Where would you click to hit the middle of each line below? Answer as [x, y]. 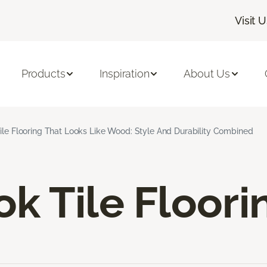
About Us [207, 74]
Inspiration [125, 74]
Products [43, 74]
